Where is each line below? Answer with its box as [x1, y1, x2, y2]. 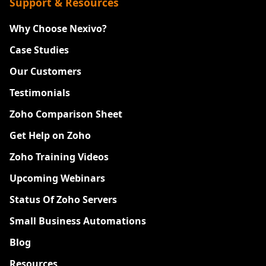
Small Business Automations [9, 214, 146, 227]
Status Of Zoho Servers [9, 192, 117, 206]
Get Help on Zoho [9, 128, 91, 142]
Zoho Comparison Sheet [9, 107, 122, 121]
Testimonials [9, 85, 70, 99]
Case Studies [9, 43, 69, 56]
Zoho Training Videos [9, 150, 109, 163]
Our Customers [9, 64, 81, 78]
